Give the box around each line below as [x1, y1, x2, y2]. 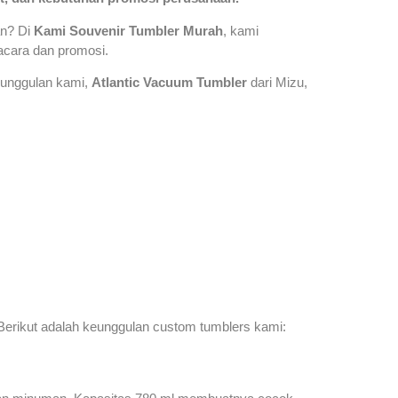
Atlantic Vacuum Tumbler [92, 75, 247, 91]
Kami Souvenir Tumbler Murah [34, 22, 223, 38]
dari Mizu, [247, 75, 307, 91]
